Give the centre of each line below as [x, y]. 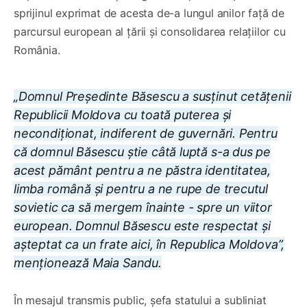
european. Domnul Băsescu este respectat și [142, 226]
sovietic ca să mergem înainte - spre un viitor [143, 208]
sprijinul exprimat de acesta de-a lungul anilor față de [149, 13]
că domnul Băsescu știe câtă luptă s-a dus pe [143, 152]
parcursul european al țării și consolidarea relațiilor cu [150, 32]
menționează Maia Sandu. [88, 263]
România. [37, 50]
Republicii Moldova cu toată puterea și [123, 115]
